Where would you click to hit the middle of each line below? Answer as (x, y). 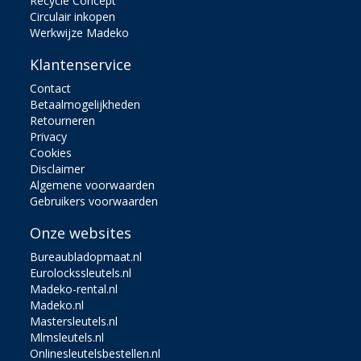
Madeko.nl (57, 305)
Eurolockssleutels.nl (81, 272)
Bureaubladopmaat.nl (86, 256)
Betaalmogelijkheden (85, 104)
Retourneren (63, 120)
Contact (51, 88)
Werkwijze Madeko (80, 32)
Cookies (51, 152)
